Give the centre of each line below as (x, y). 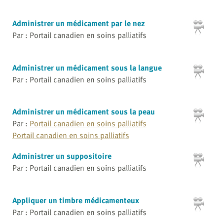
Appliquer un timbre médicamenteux (76, 200)
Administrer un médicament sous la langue (87, 67)
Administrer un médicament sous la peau (84, 112)
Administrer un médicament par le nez (79, 23)
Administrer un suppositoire (62, 156)
